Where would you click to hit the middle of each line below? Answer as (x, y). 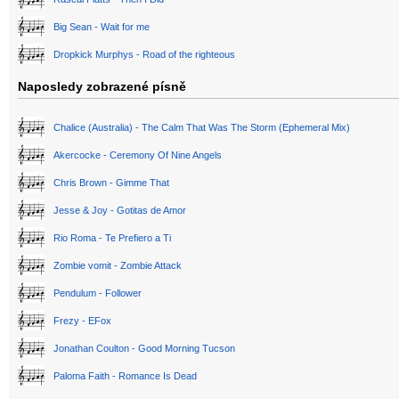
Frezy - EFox (82, 321)
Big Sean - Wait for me (102, 27)
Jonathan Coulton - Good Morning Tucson (144, 349)
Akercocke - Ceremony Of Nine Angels (138, 155)
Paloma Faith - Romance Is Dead (125, 376)
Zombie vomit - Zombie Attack (118, 266)
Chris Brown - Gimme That (111, 183)
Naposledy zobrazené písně (102, 87)
